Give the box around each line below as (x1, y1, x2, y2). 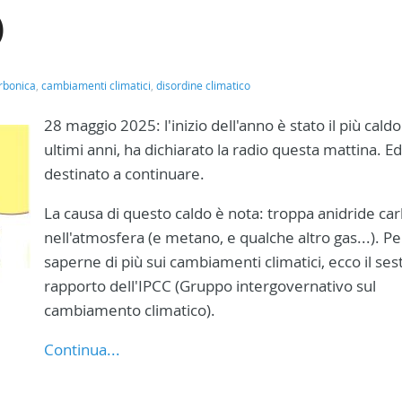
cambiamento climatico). (44, 300, 215, 320)
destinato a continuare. (44, 163, 205, 184)
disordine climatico (156, 79, 250, 92)
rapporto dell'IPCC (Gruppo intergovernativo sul (44, 275, 376, 296)
